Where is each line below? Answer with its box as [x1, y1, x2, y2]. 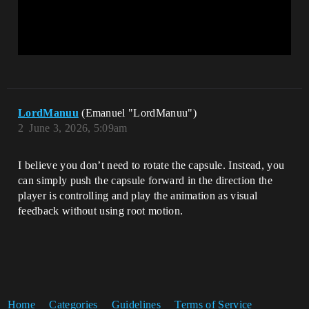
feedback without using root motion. [18, 204, 183, 217]
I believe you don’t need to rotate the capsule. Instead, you [18, 159, 285, 171]
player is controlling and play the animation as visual [18, 189, 258, 201]
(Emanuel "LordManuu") [81, 106, 197, 119]
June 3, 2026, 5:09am [29, 121, 128, 134]
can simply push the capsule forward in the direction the [18, 174, 272, 186]
